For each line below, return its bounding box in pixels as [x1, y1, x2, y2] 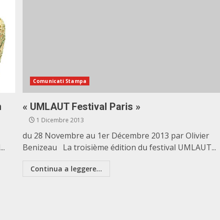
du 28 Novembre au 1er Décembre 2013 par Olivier [23, 130, 210, 141]
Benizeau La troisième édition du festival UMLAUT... [23, 142, 217, 153]
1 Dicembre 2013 [35, 116, 84, 124]
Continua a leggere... [30, 164, 103, 173]
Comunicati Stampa [33, 78, 86, 84]
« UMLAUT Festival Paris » [23, 101, 141, 112]
